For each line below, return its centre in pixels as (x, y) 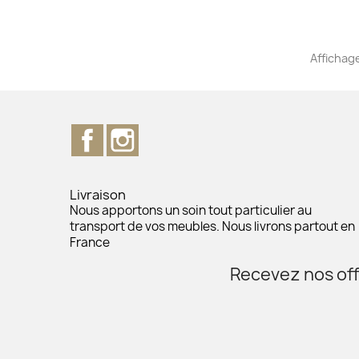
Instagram (170, 133)
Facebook (133, 133)
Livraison (98, 195)
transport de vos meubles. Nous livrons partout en (212, 227)
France (90, 243)
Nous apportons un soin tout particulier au (191, 211)
